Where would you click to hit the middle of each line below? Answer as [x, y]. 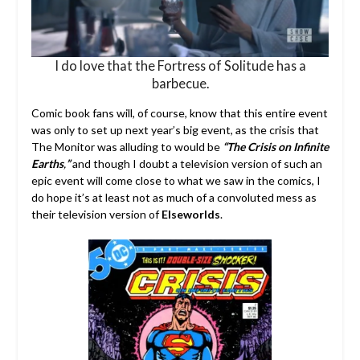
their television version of [96, 215]
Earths [47, 164]
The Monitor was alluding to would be [127, 147]
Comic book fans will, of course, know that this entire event [179, 113]
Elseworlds [190, 215]
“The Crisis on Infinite [275, 147]
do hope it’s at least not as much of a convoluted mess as [174, 198]
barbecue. [180, 84]
